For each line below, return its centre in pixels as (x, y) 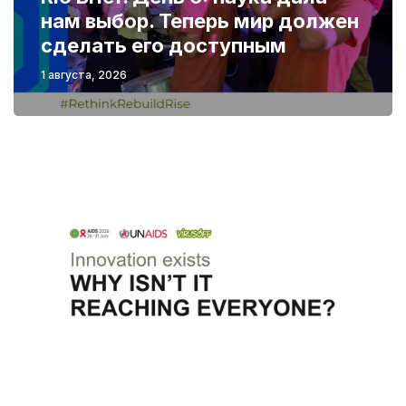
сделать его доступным (164, 45)
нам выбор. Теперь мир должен (200, 20)
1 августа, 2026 (84, 74)
